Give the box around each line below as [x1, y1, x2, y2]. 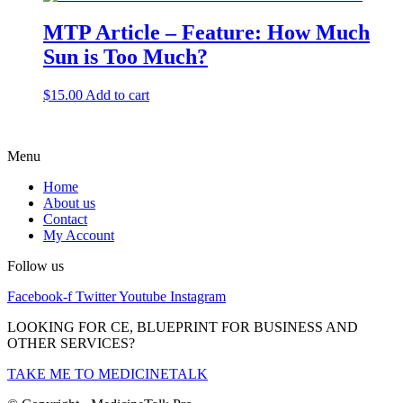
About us [43, 195, 95, 211]
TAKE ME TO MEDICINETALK [7, 366, 208, 382]
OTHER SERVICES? [7, 336, 135, 352]
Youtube [119, 289, 166, 305]
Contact [43, 211, 87, 228]
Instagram [170, 289, 226, 305]
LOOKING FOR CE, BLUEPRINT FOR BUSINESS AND [7, 319, 358, 336]
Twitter [76, 289, 116, 305]
